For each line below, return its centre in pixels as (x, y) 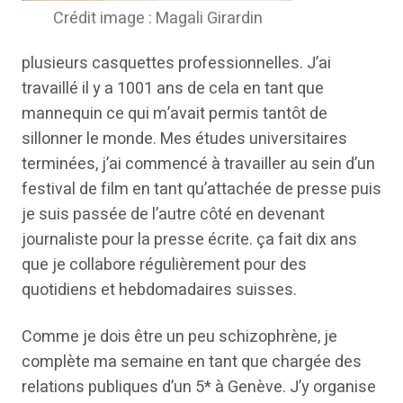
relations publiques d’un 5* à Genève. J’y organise (199, 387)
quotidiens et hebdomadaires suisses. (159, 290)
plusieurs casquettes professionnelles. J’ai (176, 63)
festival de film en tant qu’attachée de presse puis (201, 189)
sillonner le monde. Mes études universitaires (184, 139)
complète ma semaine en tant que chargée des (192, 362)
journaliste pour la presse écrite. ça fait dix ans (189, 240)
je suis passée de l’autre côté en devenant (173, 215)
